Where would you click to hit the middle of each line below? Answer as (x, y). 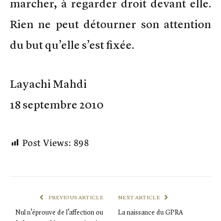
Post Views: (47, 143)
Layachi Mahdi (48, 84)
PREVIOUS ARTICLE (75, 197)
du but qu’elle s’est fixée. (72, 45)
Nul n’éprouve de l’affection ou (59, 212)
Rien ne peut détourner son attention (110, 24)
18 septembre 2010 (57, 104)
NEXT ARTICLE (140, 197)
